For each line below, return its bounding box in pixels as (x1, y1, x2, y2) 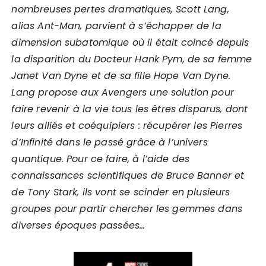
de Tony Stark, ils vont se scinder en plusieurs (11, 185, 230, 199)
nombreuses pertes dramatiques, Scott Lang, (11, 2, 229, 16)
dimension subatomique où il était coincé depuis (11, 36, 249, 49)
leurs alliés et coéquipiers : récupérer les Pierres (11, 119, 243, 132)
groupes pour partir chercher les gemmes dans (11, 202, 243, 216)
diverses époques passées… (11, 218, 145, 232)
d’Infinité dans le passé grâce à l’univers (11, 135, 208, 149)
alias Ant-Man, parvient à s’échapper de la (11, 19, 221, 33)
